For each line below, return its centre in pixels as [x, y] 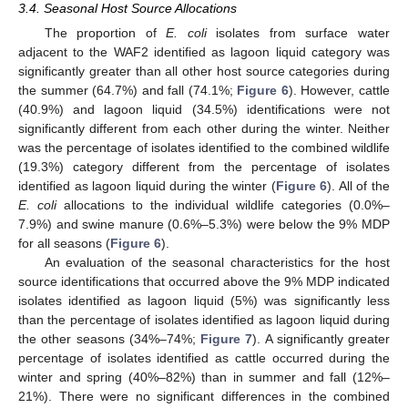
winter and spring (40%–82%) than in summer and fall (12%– [204, 377]
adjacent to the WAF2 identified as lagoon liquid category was [204, 52]
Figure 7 [227, 339]
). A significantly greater [321, 339]
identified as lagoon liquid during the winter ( [147, 186]
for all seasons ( [64, 243]
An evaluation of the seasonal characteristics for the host [217, 262]
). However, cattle [339, 90]
